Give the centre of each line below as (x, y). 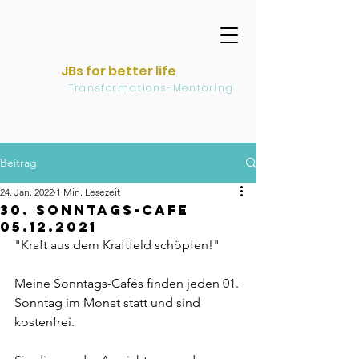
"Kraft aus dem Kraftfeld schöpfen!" (120, 245)
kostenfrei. (49, 322)
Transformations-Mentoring (128, 88)
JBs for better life (119, 71)
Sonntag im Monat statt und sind (109, 303)
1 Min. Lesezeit (88, 192)
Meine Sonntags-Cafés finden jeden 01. (128, 283)
